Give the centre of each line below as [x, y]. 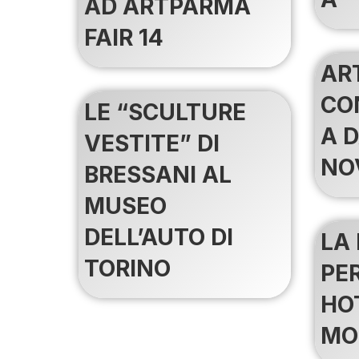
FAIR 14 [124, 37]
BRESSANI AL [158, 174]
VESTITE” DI [152, 143]
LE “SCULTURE [165, 112]
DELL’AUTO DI [159, 237]
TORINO [127, 268]
